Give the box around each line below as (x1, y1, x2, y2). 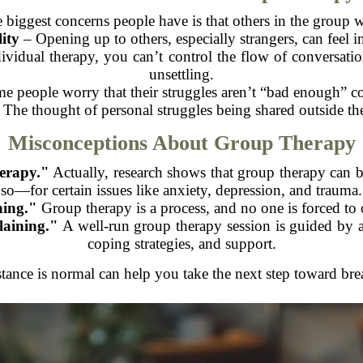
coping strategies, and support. (87, 234, 276, 252)
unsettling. (149, 65, 214, 83)
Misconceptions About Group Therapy (7, 130, 356, 155)
